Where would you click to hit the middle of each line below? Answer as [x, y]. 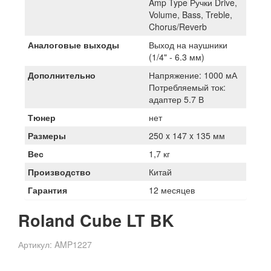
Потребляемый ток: [187, 87]
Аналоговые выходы [73, 44]
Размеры [47, 135]
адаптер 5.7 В [176, 99]
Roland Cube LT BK [96, 220]
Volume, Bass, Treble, [191, 14]
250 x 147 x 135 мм [187, 135]
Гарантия [47, 190]
